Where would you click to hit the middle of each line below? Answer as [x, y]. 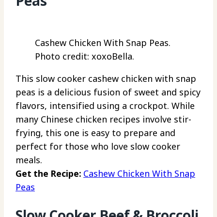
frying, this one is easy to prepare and [95, 132]
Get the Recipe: [49, 173]
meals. [29, 160]
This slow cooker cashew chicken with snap [106, 78]
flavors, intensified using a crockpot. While [105, 105]
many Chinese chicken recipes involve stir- [103, 119]
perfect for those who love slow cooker [98, 146]
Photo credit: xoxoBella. [85, 56]
